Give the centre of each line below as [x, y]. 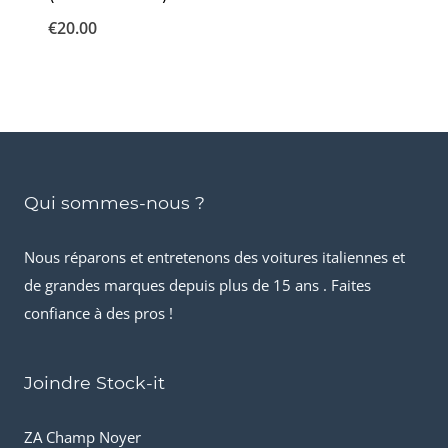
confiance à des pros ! [98, 313]
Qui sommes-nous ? [114, 203]
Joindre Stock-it [94, 383]
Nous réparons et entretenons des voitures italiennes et [214, 257]
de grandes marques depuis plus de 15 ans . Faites [197, 285]
